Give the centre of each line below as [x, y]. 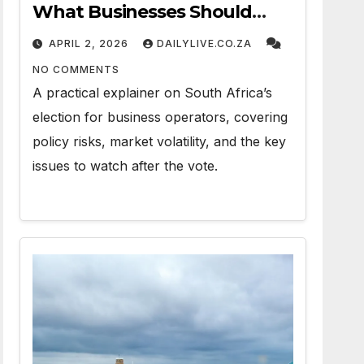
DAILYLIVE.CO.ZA [206, 43]
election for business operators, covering [160, 117]
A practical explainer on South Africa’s [153, 93]
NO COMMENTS [76, 69]
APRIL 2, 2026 [89, 43]
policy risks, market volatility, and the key [160, 141]
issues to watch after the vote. [126, 166]
